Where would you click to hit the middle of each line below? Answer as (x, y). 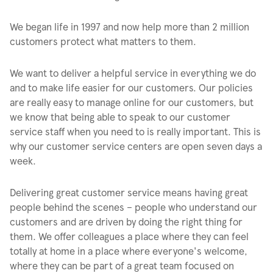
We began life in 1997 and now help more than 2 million (129, 27)
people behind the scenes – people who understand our (133, 207)
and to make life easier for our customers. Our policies (131, 87)
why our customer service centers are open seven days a (136, 146)
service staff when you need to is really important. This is (135, 131)
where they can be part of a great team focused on (122, 265)
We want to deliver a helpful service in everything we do (133, 73)
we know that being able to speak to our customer (120, 117)
